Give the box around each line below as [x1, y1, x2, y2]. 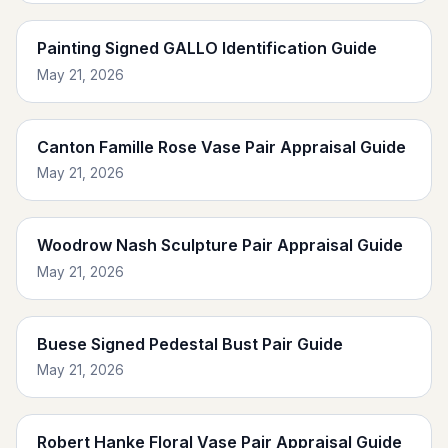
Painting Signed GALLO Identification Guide [37, 38, 377, 59]
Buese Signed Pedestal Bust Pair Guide [37, 333, 343, 354]
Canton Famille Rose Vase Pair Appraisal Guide [37, 136, 406, 157]
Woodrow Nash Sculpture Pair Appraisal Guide [37, 235, 403, 256]
